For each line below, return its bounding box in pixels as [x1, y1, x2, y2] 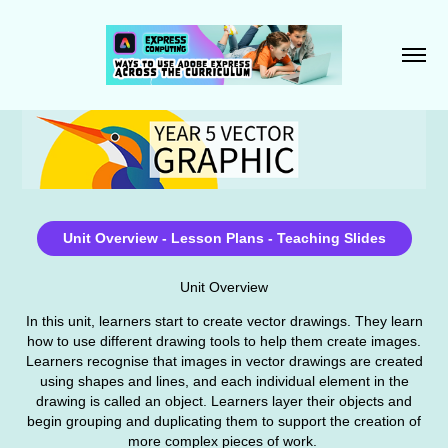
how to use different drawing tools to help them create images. [27, 332, 421, 349]
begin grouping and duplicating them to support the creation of [27, 412, 421, 429]
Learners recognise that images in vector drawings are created [25, 352, 423, 369]
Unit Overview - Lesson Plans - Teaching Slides [62, 229, 386, 246]
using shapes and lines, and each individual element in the [39, 372, 409, 389]
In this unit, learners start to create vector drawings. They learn [25, 312, 423, 329]
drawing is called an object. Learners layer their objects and [36, 392, 412, 409]
